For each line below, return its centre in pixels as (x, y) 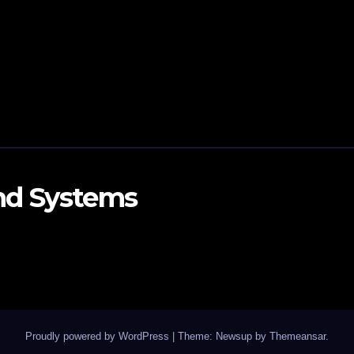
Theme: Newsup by (224, 336)
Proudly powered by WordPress (99, 336)
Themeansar (298, 336)
